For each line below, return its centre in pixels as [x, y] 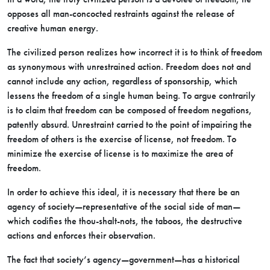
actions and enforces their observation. [81, 235]
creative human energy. [53, 28]
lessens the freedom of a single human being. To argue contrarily [131, 96]
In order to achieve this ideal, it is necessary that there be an [124, 192]
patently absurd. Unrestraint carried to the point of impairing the [130, 124]
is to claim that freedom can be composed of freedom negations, [130, 110]
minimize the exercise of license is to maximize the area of [120, 153]
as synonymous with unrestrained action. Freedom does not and [129, 67]
